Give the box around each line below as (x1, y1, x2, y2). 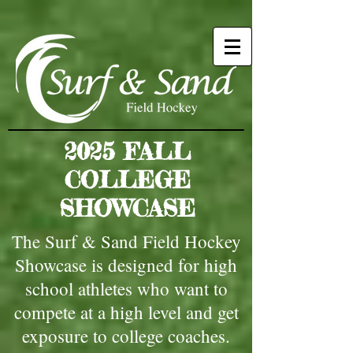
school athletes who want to (24, 277, 228, 300)
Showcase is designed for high (15, 253, 237, 277)
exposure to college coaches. (22, 324, 230, 347)
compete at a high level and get (13, 300, 239, 324)
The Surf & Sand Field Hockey (11, 229, 241, 253)
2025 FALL (64, 137, 191, 165)
